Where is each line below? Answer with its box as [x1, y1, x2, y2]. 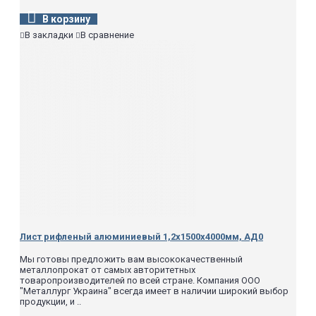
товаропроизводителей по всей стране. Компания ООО [20, 274, 260, 286]
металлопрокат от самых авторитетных [20, 264, 195, 275]
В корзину [42, 13, 90, 25]
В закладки [25, 30, 73, 41]
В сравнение [80, 30, 134, 41]
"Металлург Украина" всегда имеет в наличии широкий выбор [20, 285, 288, 296]
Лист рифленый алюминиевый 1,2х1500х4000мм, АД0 [20, 231, 263, 242]
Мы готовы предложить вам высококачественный [20, 253, 243, 265]
